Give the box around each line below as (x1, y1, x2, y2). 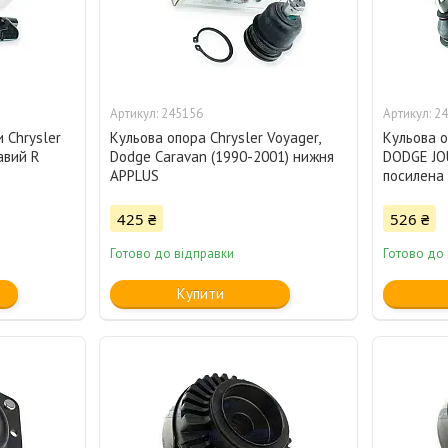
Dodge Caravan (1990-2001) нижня (110, 147, 335, 167)
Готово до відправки (110, 245, 235, 263)
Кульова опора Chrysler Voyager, (110, 128, 321, 148)
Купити (176, 284, 224, 304)
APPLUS (110, 166, 160, 186)
